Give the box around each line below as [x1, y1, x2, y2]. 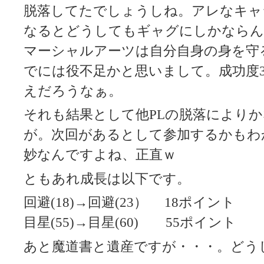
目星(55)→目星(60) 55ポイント [24, 215, 236, 230]
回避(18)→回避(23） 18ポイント [24, 195, 235, 210]
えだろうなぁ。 [24, 83, 122, 98]
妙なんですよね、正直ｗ [24, 147, 176, 163]
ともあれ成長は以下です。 [24, 171, 190, 186]
